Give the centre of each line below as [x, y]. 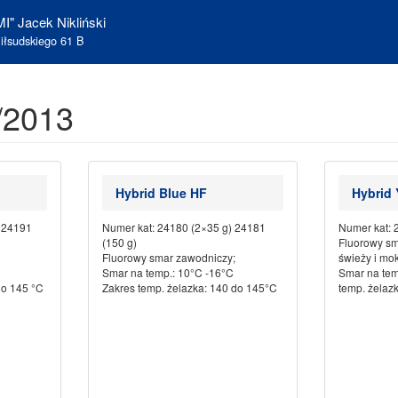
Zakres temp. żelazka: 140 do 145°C [189, 287]
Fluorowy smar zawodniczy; [168, 257]
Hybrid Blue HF [161, 193]
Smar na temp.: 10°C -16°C [167, 272]
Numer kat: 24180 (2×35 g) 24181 [183, 227]
